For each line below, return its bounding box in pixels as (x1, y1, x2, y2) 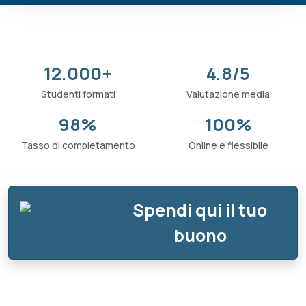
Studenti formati (40, 87, 115, 100)
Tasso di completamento (20, 139, 135, 152)
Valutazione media (186, 87, 270, 100)
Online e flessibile (188, 139, 268, 152)
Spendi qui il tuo (133, 198, 268, 222)
